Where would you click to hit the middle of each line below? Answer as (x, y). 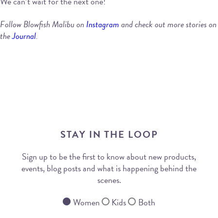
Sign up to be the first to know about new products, (109, 156)
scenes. (109, 180)
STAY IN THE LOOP (109, 134)
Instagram (103, 24)
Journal (24, 36)
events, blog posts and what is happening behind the (109, 168)
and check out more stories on (168, 24)
